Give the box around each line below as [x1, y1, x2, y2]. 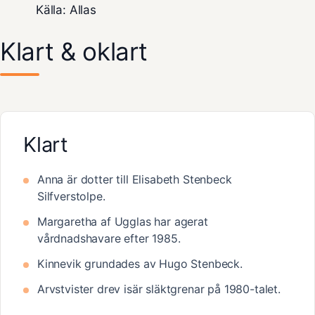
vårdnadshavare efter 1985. [37, 231, 181, 246]
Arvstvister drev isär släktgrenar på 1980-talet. [37, 282, 281, 297]
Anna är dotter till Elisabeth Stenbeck [37, 172, 232, 187]
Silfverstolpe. [37, 189, 105, 204]
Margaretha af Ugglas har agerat [37, 214, 208, 229]
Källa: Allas [36, 2, 96, 17]
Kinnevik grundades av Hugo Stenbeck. [37, 257, 243, 271]
